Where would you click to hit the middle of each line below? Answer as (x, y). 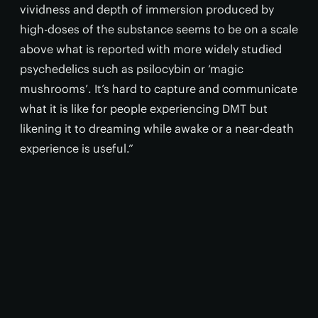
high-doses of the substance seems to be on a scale (159, 29)
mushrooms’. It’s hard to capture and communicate (159, 88)
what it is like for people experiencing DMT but (144, 108)
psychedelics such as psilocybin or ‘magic (132, 68)
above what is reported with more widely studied (151, 49)
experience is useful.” (77, 148)
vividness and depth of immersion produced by (147, 9)
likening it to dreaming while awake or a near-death (157, 128)
